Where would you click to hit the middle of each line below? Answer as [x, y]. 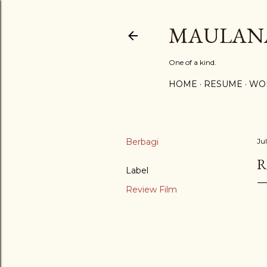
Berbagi [142, 142]
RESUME [223, 84]
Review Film [151, 190]
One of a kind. [193, 62]
